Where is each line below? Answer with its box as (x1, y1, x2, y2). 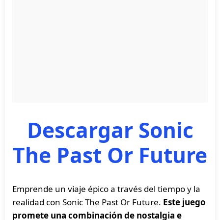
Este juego (163, 196, 206, 208)
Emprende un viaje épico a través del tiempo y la (12, 183, 200, 194)
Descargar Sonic (27, 116, 193, 144)
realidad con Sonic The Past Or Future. (12, 196, 163, 208)
